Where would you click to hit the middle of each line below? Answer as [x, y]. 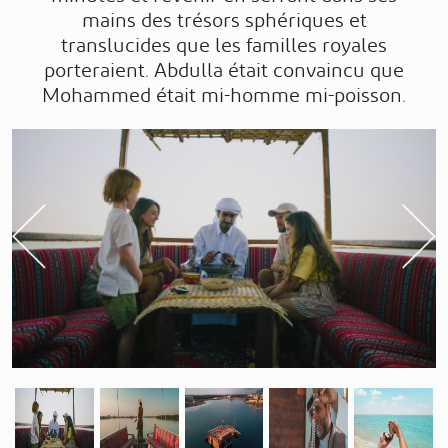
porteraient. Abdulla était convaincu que [224, 71]
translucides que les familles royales [224, 46]
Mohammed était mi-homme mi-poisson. [224, 96]
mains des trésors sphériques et [224, 21]
